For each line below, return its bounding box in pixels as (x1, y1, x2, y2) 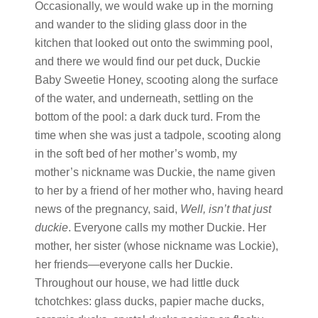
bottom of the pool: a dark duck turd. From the (34, 111, 261, 123)
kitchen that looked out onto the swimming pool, (34, 37, 273, 49)
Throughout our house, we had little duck (34, 277, 239, 289)
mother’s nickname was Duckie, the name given (34, 166, 275, 178)
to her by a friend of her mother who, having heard (34, 185, 283, 197)
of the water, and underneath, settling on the (34, 92, 253, 104)
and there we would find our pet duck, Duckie (34, 55, 261, 67)
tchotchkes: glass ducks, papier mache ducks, (34, 295, 264, 307)
